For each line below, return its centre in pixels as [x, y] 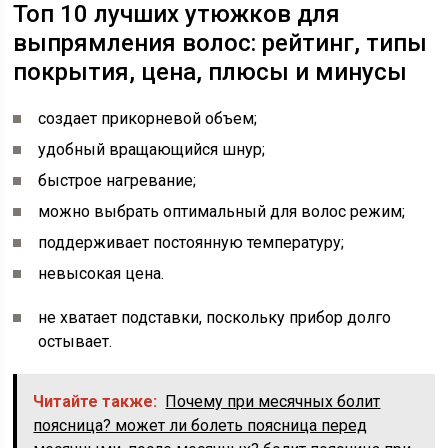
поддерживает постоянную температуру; [191, 242]
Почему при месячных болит [273, 401]
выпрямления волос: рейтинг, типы [220, 43]
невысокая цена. [101, 273]
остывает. [75, 341]
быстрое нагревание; [117, 180]
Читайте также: [95, 401]
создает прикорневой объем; [148, 118]
